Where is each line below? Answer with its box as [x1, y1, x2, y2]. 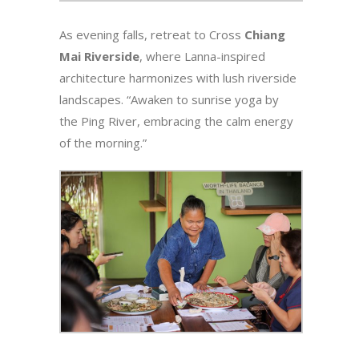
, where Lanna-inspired [139, 47, 265, 64]
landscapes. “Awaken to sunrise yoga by [59, 91, 279, 107]
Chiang [244, 26, 285, 42]
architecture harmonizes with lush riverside [59, 69, 296, 86]
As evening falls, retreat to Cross [59, 26, 244, 42]
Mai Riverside [59, 47, 139, 64]
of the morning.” [59, 134, 147, 151]
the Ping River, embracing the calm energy [59, 112, 293, 129]
